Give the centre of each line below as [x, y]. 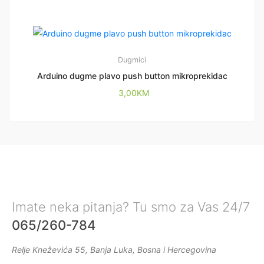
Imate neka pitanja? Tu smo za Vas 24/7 [131, 207]
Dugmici [132, 60]
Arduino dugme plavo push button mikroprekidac [132, 75]
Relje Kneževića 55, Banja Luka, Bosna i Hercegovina [114, 249]
